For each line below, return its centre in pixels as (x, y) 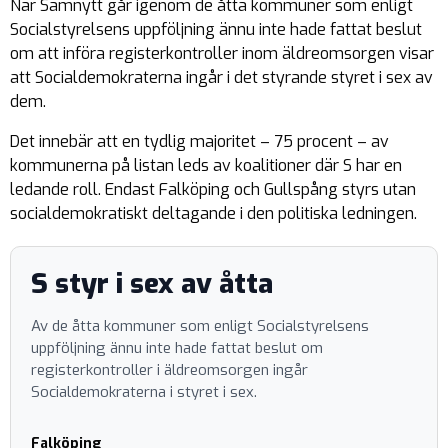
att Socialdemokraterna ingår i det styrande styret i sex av (221, 77)
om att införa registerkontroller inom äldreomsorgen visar (222, 53)
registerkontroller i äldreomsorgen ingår (169, 370)
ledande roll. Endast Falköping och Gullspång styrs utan (213, 189)
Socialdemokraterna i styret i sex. (144, 392)
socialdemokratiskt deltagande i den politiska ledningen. (213, 213)
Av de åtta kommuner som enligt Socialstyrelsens (200, 326)
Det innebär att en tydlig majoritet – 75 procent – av (199, 141)
